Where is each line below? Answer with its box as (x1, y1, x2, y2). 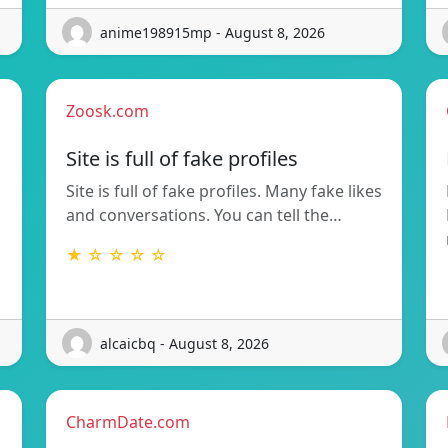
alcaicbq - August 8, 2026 (100, 333, 269, 353)
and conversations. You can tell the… (66, 204, 342, 226)
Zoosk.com (66, 100, 149, 122)
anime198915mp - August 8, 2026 (100, 22, 325, 42)
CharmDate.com (66, 411, 190, 433)
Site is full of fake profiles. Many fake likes (66, 180, 382, 202)
